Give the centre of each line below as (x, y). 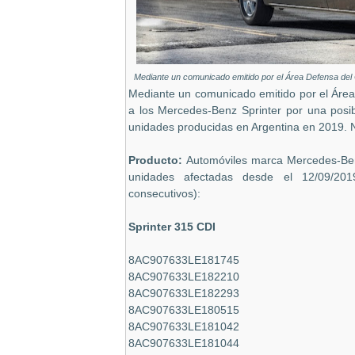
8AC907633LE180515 (184, 310)
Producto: (157, 160)
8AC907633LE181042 (184, 326)
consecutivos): (164, 193)
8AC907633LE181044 (184, 343)
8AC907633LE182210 (184, 277)
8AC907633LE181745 (184, 260)
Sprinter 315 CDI (172, 227)
